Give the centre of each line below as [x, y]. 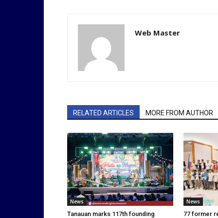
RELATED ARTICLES [103, 113]
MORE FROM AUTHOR [179, 113]
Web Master [157, 33]
